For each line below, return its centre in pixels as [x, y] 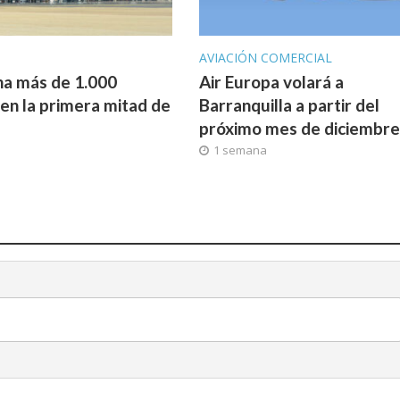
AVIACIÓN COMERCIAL [265, 57]
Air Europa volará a [271, 81]
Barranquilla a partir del [289, 104]
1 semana [240, 150]
